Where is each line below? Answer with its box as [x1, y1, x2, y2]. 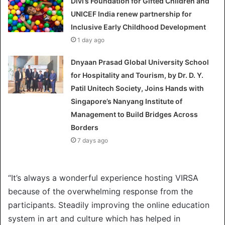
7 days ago [77, 136, 108, 144]
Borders [71, 123, 99, 132]
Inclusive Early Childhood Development [71, 22, 206, 31]
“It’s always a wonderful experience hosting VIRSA [8, 172, 198, 183]
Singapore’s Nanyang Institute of [71, 96, 183, 105]
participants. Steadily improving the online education [8, 199, 209, 210]
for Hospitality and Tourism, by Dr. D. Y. [71, 70, 204, 79]
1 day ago [77, 36, 105, 44]
